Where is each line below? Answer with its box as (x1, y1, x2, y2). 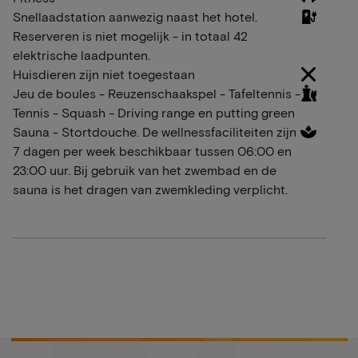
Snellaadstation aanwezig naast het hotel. (13, 9, 257, 25)
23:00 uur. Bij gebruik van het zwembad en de (13, 162, 276, 178)
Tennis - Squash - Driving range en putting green (13, 105, 295, 121)
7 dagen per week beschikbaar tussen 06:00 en (13, 143, 292, 159)
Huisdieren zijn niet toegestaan (13, 66, 195, 82)
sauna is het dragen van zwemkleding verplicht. (13, 181, 288, 197)
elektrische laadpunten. (13, 47, 150, 63)
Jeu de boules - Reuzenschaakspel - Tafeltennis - (13, 86, 300, 101)
